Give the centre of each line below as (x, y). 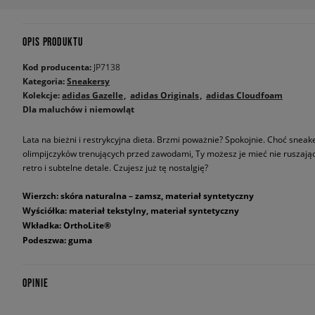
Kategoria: (45, 81)
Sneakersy (88, 81)
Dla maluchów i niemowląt (78, 109)
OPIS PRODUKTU (53, 41)
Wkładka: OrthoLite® (67, 225)
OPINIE (36, 283)
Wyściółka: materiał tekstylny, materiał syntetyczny (131, 211)
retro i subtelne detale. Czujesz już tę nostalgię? (115, 167)
